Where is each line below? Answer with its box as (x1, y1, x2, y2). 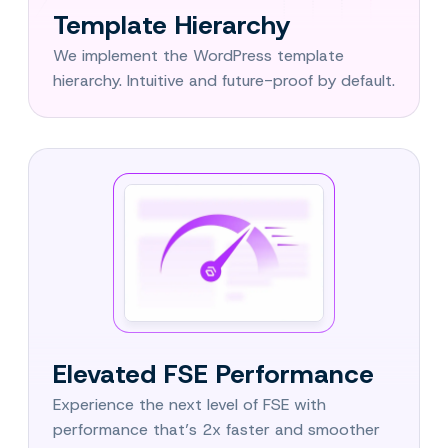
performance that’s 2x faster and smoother (53, 418, 380, 440)
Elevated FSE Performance (53, 356, 374, 391)
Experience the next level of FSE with (53, 393, 326, 415)
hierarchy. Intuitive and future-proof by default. (53, 69, 395, 91)
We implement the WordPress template (53, 44, 344, 66)
